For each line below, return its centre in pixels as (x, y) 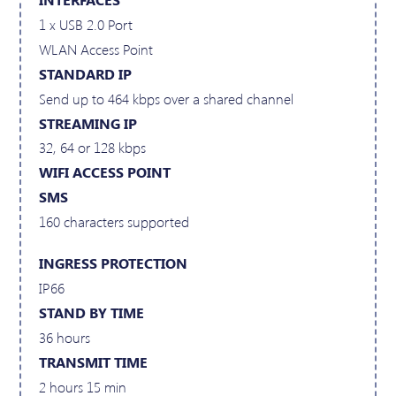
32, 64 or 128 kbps (93, 148)
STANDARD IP (86, 73)
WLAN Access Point (96, 49)
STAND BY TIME (92, 313)
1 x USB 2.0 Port (86, 24)
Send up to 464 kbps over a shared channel (167, 98)
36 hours (65, 338)
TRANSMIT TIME (94, 362)
